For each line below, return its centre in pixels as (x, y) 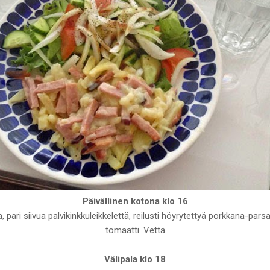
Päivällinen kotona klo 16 (135, 201)
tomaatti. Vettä (135, 230)
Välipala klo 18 (135, 259)
